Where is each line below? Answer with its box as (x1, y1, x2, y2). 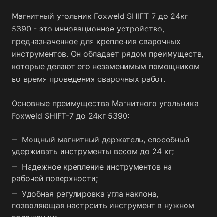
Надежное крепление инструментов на (22, 162, 172, 171)
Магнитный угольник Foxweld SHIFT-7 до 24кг (12, 11, 188, 21)
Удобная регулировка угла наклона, (22, 189, 158, 199)
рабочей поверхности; (12, 173, 98, 183)
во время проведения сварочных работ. (12, 74, 165, 84)
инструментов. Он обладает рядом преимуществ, (12, 49, 203, 59)
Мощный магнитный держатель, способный (22, 135, 190, 144)
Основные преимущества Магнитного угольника (12, 98, 199, 108)
